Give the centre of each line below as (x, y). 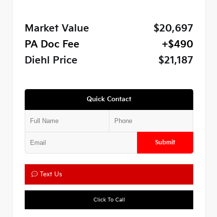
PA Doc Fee (52, 45)
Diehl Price (51, 61)
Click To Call (109, 200)
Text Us (50, 174)
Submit (165, 142)
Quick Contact (109, 99)
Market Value (57, 29)
